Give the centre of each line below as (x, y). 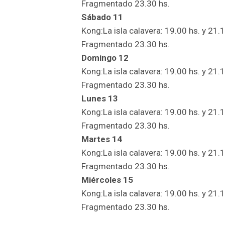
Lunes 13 (100, 98)
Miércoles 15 (107, 180)
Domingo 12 (105, 58)
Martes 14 (102, 139)
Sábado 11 (102, 17)
